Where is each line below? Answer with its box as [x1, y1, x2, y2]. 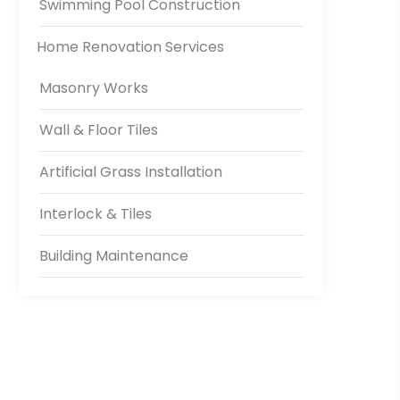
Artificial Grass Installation [39, 162, 222, 183]
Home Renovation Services [37, 37, 224, 58]
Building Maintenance [39, 246, 188, 267]
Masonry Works [39, 78, 148, 99]
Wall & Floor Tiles [39, 120, 158, 141]
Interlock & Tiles [39, 204, 152, 225]
